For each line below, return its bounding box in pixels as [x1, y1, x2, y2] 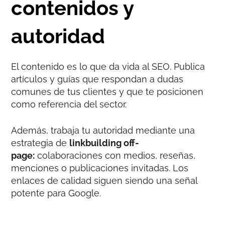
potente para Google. [11, 187, 101, 198]
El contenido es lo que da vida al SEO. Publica [11, 61, 205, 72]
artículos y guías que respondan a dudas [11, 73, 184, 84]
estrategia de [11, 137, 70, 148]
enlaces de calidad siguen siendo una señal [11, 175, 198, 186]
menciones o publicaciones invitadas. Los [11, 162, 189, 173]
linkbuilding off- [69, 137, 140, 148]
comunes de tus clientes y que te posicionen [11, 86, 204, 97]
